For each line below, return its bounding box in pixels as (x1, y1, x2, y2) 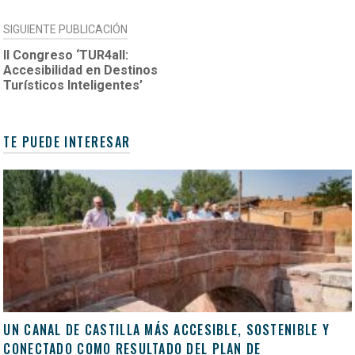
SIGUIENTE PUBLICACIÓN (3, 23, 128, 36)
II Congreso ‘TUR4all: (3, 48, 129, 63)
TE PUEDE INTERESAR (3, 132, 131, 152)
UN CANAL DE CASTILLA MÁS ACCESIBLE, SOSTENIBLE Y (3, 320, 330, 340)
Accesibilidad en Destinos (3, 63, 158, 78)
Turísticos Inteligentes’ (3, 78, 143, 94)
